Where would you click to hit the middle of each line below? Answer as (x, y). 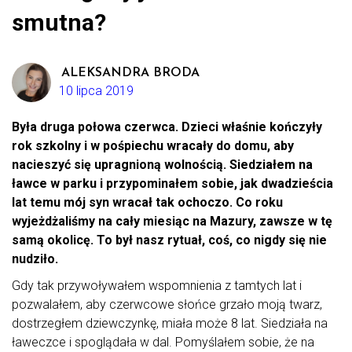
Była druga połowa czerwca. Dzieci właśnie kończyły (167, 127)
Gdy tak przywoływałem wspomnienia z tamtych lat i (157, 286)
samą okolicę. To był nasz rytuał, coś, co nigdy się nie (169, 240)
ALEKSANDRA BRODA (130, 73)
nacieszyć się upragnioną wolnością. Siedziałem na (162, 165)
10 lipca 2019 (96, 91)
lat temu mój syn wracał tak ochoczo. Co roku (147, 203)
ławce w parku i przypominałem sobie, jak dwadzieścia (172, 184)
